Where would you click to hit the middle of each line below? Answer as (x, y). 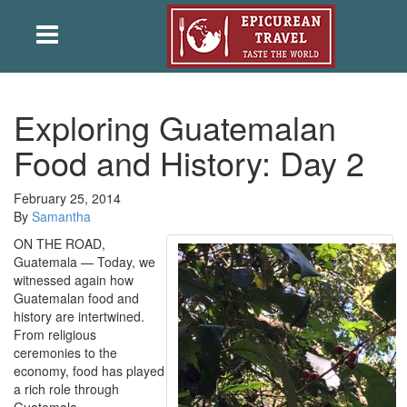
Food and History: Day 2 (189, 162)
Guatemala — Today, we (84, 262)
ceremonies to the (65, 352)
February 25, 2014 (67, 198)
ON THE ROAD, (60, 243)
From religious (55, 334)
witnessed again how (74, 280)
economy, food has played (89, 371)
